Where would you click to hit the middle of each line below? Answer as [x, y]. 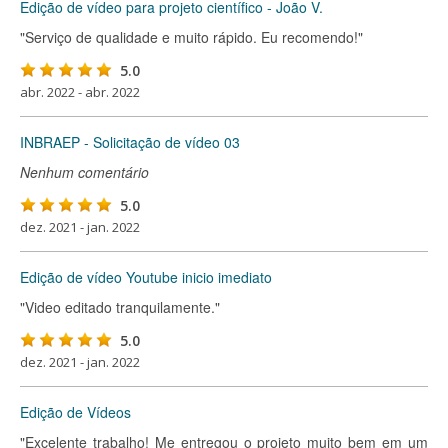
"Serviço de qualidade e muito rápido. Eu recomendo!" [191, 37]
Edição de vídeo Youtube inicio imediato [146, 277]
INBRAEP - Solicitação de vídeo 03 [130, 142]
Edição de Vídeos [75, 412]
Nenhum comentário [84, 172]
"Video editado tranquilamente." [120, 307]
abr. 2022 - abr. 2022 [80, 92]
